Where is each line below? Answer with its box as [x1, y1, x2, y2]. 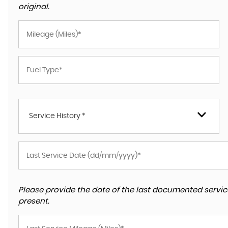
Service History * [29, 112, 85, 120]
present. [18, 197, 49, 205]
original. [18, 3, 49, 11]
